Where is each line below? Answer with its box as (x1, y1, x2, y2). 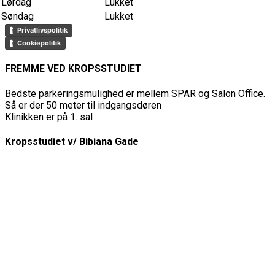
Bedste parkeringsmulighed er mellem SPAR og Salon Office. (5, 87, 265, 99)
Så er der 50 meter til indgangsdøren (5, 99, 161, 111)
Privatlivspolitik (17, 25, 68, 34)
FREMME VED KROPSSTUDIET (5, 63, 142, 75)
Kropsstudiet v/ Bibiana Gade (5, 136, 139, 147)
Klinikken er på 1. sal (5, 110, 93, 123)
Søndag (1, 10, 34, 22)
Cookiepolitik (17, 39, 61, 48)
